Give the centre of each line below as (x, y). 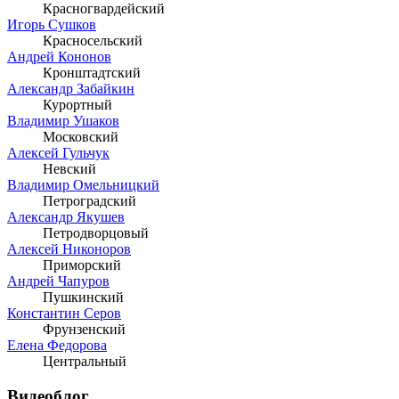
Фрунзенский (84, 330)
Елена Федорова (57, 346)
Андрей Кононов (59, 57)
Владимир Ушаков (63, 121)
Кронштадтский (92, 73)
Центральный (85, 362)
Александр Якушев (66, 217)
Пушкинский (83, 297)
